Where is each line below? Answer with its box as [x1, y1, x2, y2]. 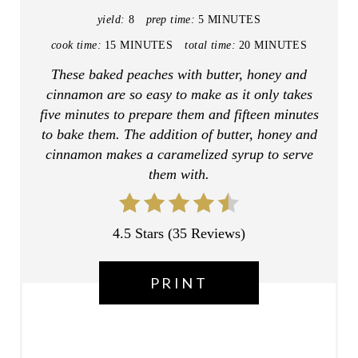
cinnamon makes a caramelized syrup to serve [45, 145, 313, 162]
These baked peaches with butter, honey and [51, 66, 307, 82]
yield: [97, 12, 125, 26]
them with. [149, 165, 209, 182]
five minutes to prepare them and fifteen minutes [39, 105, 319, 122]
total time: [185, 38, 236, 51]
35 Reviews [173, 225, 241, 241]
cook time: [50, 38, 102, 51]
